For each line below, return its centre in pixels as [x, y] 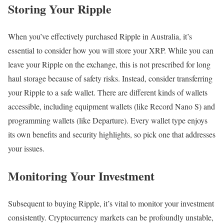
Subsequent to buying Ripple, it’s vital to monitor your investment [111, 203]
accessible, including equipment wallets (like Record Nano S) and [111, 106]
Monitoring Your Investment [81, 176]
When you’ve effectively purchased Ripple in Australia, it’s [100, 36]
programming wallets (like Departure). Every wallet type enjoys [108, 120]
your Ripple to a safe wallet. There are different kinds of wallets [108, 92]
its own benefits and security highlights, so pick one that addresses [112, 134]
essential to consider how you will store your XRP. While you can [111, 50]
